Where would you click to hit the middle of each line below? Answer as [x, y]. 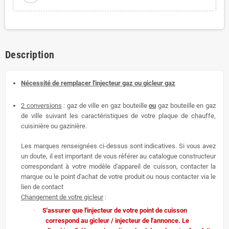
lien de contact [42, 187]
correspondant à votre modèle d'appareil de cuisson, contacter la [118, 166]
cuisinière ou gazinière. [54, 126]
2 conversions [41, 105]
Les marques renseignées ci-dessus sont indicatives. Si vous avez [118, 146]
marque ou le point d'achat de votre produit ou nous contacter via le [118, 176]
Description [30, 54]
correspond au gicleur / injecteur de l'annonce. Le [117, 221]
